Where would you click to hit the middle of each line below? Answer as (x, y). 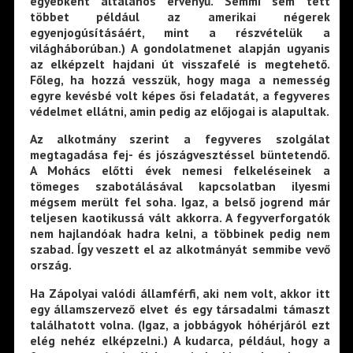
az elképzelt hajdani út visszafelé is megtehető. (180, 63)
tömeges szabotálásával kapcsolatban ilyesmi (180, 186)
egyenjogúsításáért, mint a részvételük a (180, 32)
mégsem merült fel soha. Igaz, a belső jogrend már (180, 202)
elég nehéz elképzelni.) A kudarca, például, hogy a (180, 341)
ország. (50, 265)
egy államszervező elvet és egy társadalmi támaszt (180, 309)
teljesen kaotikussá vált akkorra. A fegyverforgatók (180, 218)
